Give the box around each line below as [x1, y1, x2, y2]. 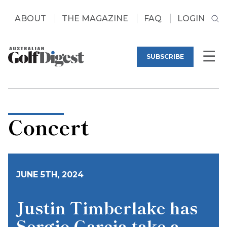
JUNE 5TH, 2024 [16, 170, 84, 179]
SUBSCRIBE [146, 53, 184, 60]
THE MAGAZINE [62, 14, 128, 23]
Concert [8, 112, 89, 141]
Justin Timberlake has [16, 196, 198, 219]
